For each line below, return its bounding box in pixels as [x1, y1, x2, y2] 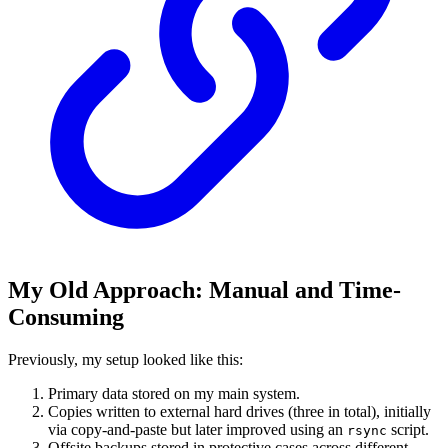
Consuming [8, 304, 124, 331]
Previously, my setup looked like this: [8, 351, 243, 369]
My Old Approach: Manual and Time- [8, 277, 401, 304]
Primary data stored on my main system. [48, 385, 300, 403]
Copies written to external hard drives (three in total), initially [48, 403, 431, 421]
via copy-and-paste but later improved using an [48, 421, 347, 439]
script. [387, 421, 429, 439]
